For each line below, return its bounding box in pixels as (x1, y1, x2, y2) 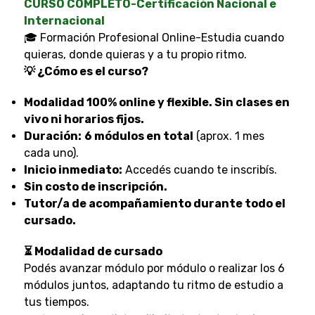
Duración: (23, 129, 82, 143)
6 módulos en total (84, 129, 193, 143)
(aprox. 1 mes (193, 129, 264, 143)
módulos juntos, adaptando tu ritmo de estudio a (23, 278, 283, 292)
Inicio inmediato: (23, 162, 122, 176)
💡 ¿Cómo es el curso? (23, 64, 148, 78)
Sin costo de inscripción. (23, 179, 167, 193)
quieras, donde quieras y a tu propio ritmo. (23, 47, 247, 61)
